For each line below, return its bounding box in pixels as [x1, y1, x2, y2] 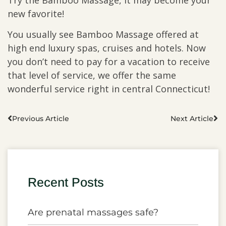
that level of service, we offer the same [8, 69, 176, 82]
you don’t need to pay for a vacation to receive [8, 55, 210, 68]
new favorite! [8, 8, 64, 20]
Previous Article [12, 114, 69, 123]
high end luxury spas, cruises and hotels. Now [8, 42, 206, 54]
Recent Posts [28, 175, 104, 189]
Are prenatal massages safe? [28, 206, 158, 218]
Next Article [171, 114, 213, 123]
